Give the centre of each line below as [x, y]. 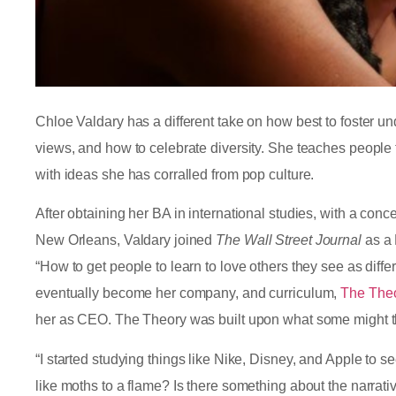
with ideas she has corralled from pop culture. [179, 174]
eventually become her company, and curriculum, [188, 293]
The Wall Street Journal [289, 240]
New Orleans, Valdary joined [126, 240]
